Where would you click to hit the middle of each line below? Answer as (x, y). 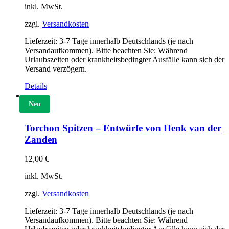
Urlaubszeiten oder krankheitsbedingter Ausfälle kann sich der (124, 59)
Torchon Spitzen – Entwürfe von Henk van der (123, 128)
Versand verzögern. (56, 68)
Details (36, 86)
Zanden (41, 139)
